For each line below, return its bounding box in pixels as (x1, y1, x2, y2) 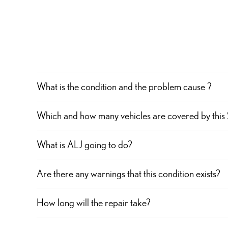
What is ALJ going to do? (37, 138, 132, 150)
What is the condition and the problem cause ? (37, 80, 212, 92)
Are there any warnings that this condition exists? (37, 167, 220, 179)
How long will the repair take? (37, 196, 151, 208)
